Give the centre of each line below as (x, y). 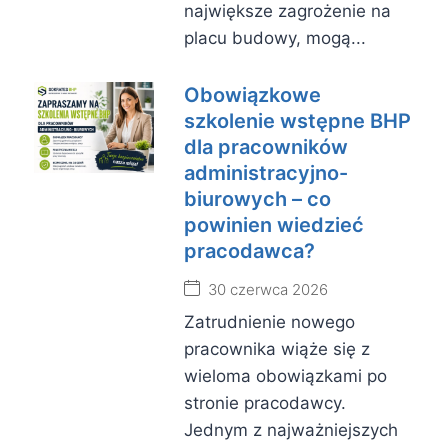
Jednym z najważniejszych (291, 430)
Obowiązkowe (252, 95)
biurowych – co (257, 199)
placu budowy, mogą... (275, 38)
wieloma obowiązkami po (285, 376)
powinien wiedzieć (274, 225)
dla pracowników (266, 147)
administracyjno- (266, 173)
